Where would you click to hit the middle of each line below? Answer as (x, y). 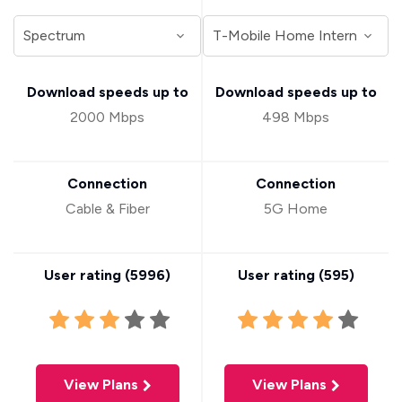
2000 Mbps (107, 117)
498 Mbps (296, 117)
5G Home (296, 209)
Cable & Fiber (107, 209)
